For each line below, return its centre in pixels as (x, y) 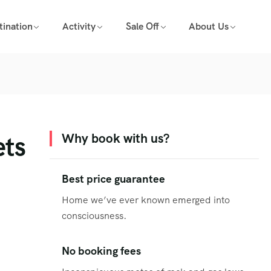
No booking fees (101, 251)
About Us (209, 26)
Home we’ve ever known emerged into (146, 200)
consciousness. (94, 216)
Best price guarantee (113, 179)
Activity (79, 26)
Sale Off (142, 26)
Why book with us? (116, 138)
